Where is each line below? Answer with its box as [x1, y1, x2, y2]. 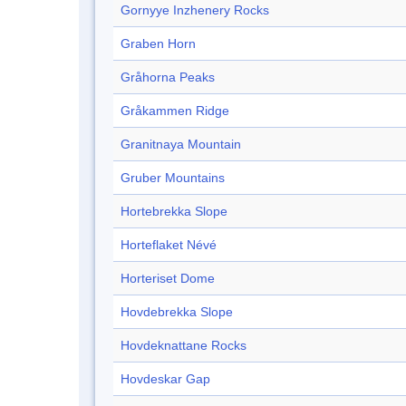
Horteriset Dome [121, 271, 215, 286]
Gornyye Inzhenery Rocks [121, 3, 269, 18]
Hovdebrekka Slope [121, 304, 233, 320]
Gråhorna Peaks [121, 70, 215, 85]
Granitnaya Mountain [121, 137, 241, 152]
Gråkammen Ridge [121, 103, 229, 119]
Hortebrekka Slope [121, 204, 227, 219]
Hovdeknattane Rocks [121, 338, 246, 353]
